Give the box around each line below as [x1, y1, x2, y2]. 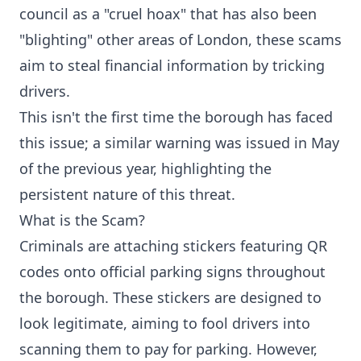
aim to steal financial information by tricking [19, 56, 325, 76]
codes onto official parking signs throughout [19, 262, 326, 282]
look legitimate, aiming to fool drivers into [19, 313, 310, 334]
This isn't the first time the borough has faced [19, 107, 333, 127]
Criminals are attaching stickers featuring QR [19, 236, 327, 256]
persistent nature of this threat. [19, 185, 235, 205]
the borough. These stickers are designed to [19, 288, 322, 308]
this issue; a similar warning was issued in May [19, 133, 339, 153]
